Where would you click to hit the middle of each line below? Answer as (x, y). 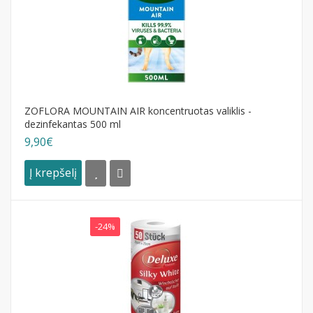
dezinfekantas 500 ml (73, 124)
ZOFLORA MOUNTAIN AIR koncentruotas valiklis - (138, 110)
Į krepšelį (53, 173)
